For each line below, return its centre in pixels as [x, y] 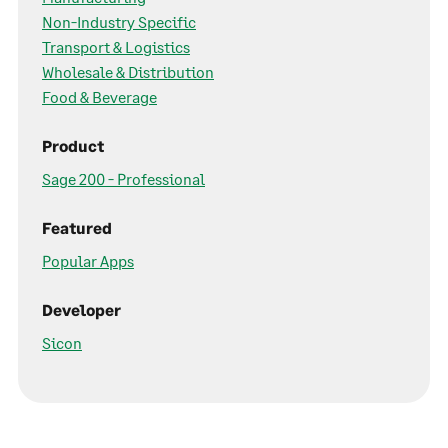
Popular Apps [88, 261]
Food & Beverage [99, 97]
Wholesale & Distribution [128, 72]
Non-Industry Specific [119, 22]
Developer [81, 310]
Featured [77, 228]
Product [73, 146]
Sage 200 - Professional [123, 179]
